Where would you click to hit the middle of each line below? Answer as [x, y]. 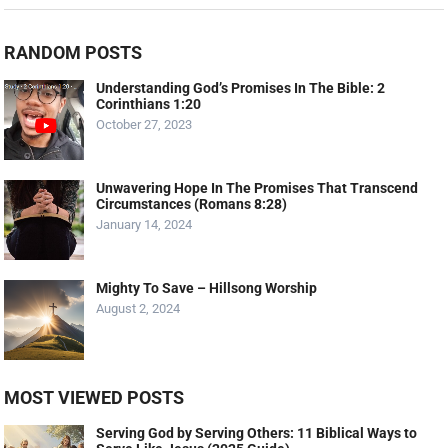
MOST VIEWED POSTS [94, 398]
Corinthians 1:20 [149, 104]
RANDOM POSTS [73, 53]
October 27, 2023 [144, 125]
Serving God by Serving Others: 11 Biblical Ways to [257, 433]
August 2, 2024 [138, 309]
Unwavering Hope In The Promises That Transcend [257, 188]
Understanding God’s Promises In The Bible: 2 [241, 88]
